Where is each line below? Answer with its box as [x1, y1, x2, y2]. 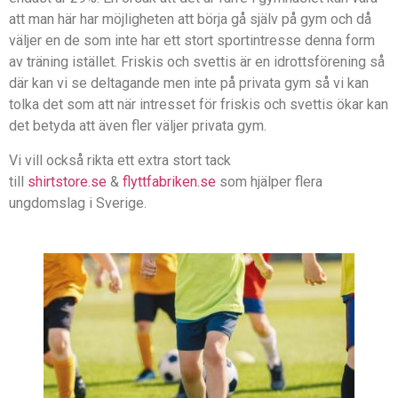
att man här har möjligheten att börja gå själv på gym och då [9, 11, 371, 28]
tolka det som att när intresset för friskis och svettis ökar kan [9, 96, 388, 114]
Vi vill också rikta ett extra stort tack [9, 151, 231, 169]
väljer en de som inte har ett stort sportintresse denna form [9, 32, 375, 50]
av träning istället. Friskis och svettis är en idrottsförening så [9, 53, 385, 71]
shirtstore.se [28, 172, 107, 190]
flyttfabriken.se [123, 172, 216, 190]
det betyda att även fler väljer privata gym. [9, 117, 270, 135]
